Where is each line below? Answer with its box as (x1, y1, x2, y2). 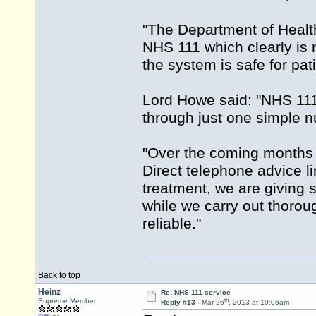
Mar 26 (201, 298, 224, 307)
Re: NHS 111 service (160, 288, 231, 296)
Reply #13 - (160, 298, 202, 307)
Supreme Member (38, 297, 96, 305)
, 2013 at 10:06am (228, 298, 289, 307)
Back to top (38, 270, 80, 280)
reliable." (142, 215, 201, 233)
